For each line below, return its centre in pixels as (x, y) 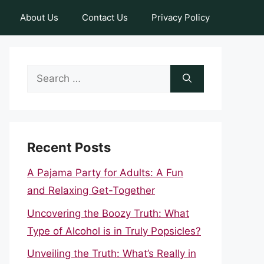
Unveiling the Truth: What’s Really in (112, 253)
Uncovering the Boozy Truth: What (108, 213)
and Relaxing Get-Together (91, 190)
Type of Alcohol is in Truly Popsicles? (114, 231)
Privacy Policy (181, 17)
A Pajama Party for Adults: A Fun (105, 173)
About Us (39, 17)
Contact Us (105, 17)
